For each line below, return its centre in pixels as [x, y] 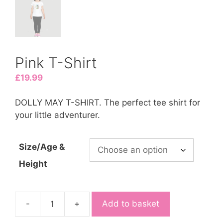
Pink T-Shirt [56, 62]
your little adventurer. [57, 115]
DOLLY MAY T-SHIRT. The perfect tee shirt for [108, 103]
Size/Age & [42, 147]
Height [33, 164]
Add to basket [131, 204]
